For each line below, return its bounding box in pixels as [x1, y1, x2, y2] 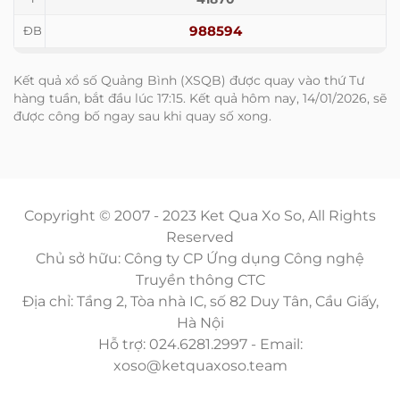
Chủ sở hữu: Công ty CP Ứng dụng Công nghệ [36, 250, 364, 267]
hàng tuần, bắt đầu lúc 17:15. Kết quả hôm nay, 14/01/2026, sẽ [13, 90, 387, 106]
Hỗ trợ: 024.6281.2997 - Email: [97, 336, 303, 353]
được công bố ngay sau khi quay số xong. [13, 108, 271, 124]
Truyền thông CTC [135, 271, 265, 288]
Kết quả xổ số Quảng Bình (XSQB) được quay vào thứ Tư [13, 72, 364, 88]
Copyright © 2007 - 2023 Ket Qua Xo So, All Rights [24, 207, 376, 224]
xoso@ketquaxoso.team [112, 357, 287, 374]
